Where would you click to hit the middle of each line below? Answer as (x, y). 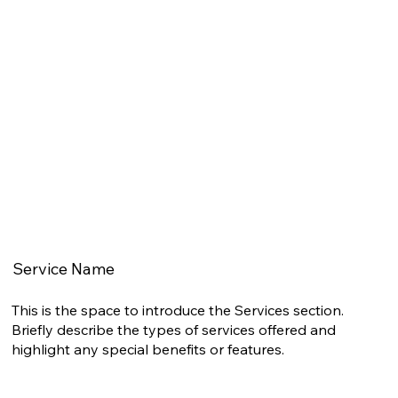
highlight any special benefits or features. (148, 349)
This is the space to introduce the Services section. (178, 310)
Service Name (63, 269)
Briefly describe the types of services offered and (174, 329)
